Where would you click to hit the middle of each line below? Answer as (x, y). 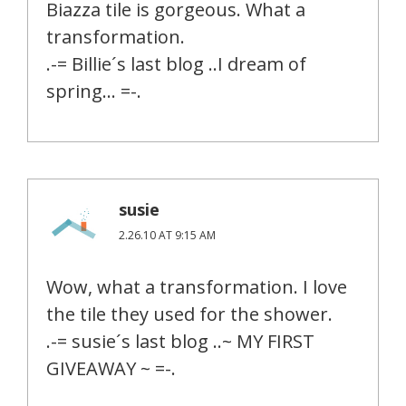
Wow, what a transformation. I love (197, 287)
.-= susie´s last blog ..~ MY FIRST (180, 342)
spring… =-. (94, 92)
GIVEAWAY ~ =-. (111, 369)
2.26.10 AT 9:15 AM (167, 236)
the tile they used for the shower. (189, 314)
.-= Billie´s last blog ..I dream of (176, 64)
